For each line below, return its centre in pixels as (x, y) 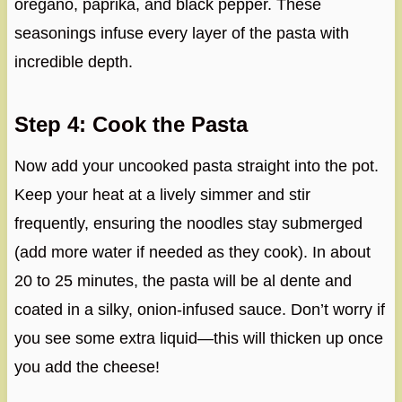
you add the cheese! (87, 367)
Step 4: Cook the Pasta (131, 124)
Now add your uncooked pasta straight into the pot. (196, 166)
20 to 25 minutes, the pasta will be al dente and (183, 280)
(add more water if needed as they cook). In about (192, 252)
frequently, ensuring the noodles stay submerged (188, 223)
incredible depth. (73, 61)
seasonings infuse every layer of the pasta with (181, 33)
